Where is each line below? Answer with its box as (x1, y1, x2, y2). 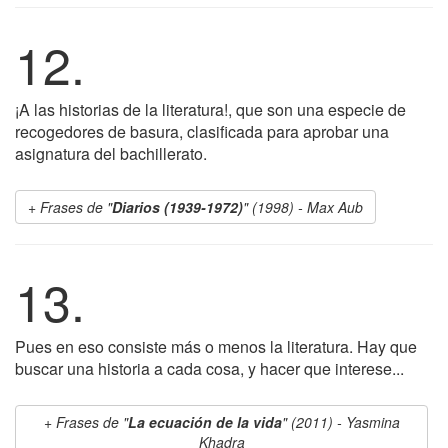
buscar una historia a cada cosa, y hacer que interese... (15, 357, 404, 380)
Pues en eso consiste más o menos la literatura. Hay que (15, 335, 417, 358)
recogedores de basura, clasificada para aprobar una (15, 120, 389, 143)
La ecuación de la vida (127, 412, 282, 432)
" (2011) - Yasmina (281, 412, 400, 432)
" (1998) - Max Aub (243, 197, 363, 217)
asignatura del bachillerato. (15, 142, 207, 165)
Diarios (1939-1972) (112, 197, 243, 217)
